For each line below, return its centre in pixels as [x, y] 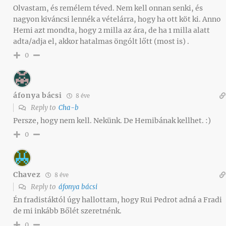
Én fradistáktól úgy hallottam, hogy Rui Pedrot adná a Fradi [118, 200]
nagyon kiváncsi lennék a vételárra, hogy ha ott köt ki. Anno [117, 19]
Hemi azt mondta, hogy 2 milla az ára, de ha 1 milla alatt [111, 30]
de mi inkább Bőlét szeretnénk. [67, 211]
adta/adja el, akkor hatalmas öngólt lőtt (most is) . [101, 41]
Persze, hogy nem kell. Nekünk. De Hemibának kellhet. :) [112, 120]
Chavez [27, 175]
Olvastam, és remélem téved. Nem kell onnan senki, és [108, 8]
